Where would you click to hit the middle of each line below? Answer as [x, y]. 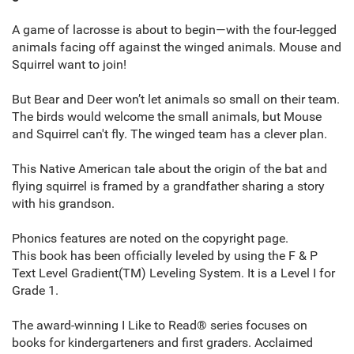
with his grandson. [63, 204]
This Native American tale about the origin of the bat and [169, 169]
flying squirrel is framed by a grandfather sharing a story [168, 186]
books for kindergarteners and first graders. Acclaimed [162, 343]
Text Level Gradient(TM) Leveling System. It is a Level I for [173, 273]
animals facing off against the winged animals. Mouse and [177, 47]
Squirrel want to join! [71, 65]
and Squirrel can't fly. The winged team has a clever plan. [169, 134]
